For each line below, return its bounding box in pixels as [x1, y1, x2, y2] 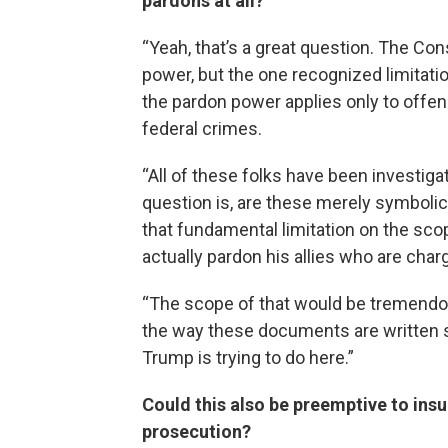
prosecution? [142, 421, 251, 443]
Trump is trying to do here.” [142, 347, 354, 369]
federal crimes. [142, 118, 262, 140]
